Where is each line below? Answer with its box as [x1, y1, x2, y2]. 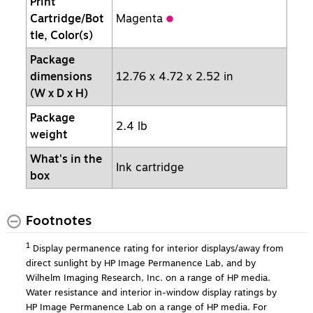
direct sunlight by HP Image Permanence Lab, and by [26, 256, 256, 271]
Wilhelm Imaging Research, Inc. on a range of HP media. [26, 270, 270, 286]
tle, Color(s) [30, 27, 96, 44]
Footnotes [26, 211, 92, 231]
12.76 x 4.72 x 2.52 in [116, 68, 237, 85]
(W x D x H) [30, 85, 91, 102]
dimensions [30, 68, 92, 85]
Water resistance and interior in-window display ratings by [26, 285, 277, 300]
